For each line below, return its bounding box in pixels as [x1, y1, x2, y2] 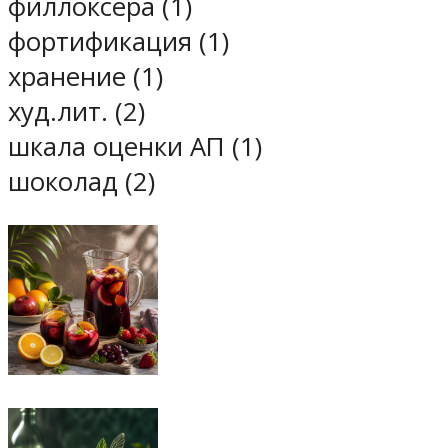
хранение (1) [8, 59, 163, 95]
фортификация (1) [8, 24, 229, 60]
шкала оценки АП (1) [8, 129, 262, 165]
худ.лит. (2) [8, 94, 145, 130]
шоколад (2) [8, 164, 155, 200]
